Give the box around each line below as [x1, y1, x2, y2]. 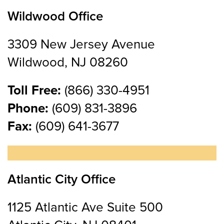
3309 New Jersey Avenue [7, 36, 155, 53]
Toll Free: [7, 82, 61, 99]
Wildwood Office [7, 10, 103, 23]
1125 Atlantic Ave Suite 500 [7, 199, 163, 216]
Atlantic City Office [7, 173, 115, 186]
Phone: [7, 100, 48, 117]
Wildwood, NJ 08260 [7, 54, 128, 71]
